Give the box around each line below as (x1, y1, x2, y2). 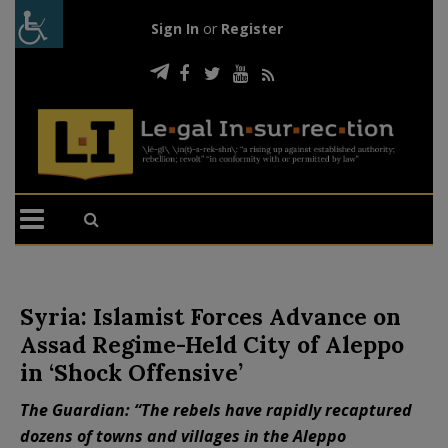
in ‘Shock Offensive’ (20, 357, 249, 387)
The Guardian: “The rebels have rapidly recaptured (20, 398, 412, 421)
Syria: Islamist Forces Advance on (20, 301, 401, 331)
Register (220, 19, 283, 38)
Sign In (150, 19, 199, 38)
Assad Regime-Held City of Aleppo (20, 329, 404, 359)
